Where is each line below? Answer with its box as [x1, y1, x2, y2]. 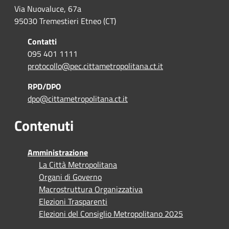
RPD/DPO [28, 80, 61, 93]
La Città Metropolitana [39, 158, 117, 171]
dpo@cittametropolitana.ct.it [28, 92, 128, 105]
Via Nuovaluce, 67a [14, 2, 81, 15]
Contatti [28, 35, 57, 48]
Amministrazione [28, 146, 88, 158]
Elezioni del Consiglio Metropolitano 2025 [39, 207, 183, 220]
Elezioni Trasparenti [39, 195, 107, 208]
